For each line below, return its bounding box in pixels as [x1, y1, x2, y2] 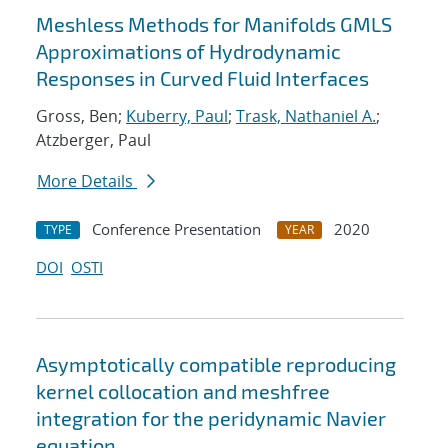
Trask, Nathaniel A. [236, 105, 376, 128]
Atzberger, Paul [36, 129, 151, 152]
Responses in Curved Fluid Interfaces [36, 66, 369, 91]
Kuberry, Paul [126, 105, 228, 128]
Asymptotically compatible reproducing [36, 352, 396, 377]
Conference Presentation [92, 219, 261, 240]
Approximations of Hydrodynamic [36, 39, 341, 64]
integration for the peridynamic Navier [36, 406, 386, 431]
